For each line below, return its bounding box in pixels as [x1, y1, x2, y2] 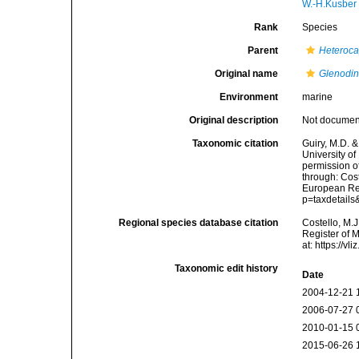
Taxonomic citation [192, 138, 279, 149]
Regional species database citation [119, 217, 279, 228]
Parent [248, 45, 279, 56]
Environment [220, 91, 279, 103]
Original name [215, 68, 279, 79]
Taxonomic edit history [175, 263, 279, 274]
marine [302, 91, 333, 103]
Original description [189, 115, 279, 126]
